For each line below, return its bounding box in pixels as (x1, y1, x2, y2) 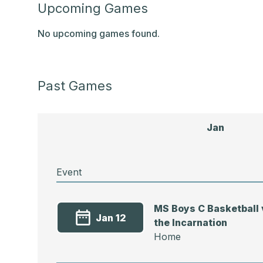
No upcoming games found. (38, 28, 160, 39)
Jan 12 (95, 211, 126, 224)
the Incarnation (154, 217, 227, 228)
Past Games (38, 78, 112, 93)
